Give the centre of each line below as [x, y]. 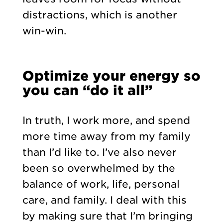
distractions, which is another [100, 15]
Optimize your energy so [111, 75]
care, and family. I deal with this [104, 200]
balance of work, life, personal [101, 184]
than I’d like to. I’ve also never [99, 152]
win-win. [44, 31]
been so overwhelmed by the [99, 168]
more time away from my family [106, 136]
